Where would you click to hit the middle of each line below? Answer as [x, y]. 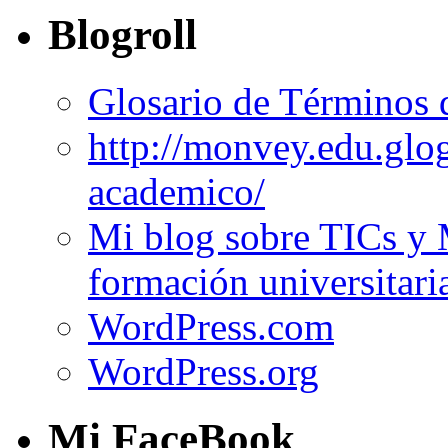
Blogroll [122, 35]
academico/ [176, 192]
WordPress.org [203, 372]
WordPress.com [211, 327]
